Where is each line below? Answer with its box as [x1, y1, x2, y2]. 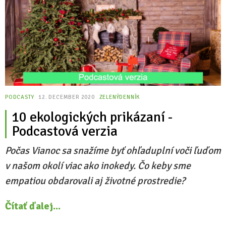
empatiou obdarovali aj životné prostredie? [5, 175, 185, 187]
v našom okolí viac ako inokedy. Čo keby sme [5, 159, 191, 172]
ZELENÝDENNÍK [99, 94, 140, 100]
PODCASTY [5, 94, 34, 100]
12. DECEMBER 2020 [38, 94, 96, 100]
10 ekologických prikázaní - [12, 108, 173, 126]
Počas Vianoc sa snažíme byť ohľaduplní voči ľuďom [5, 144, 221, 157]
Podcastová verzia [12, 123, 118, 140]
